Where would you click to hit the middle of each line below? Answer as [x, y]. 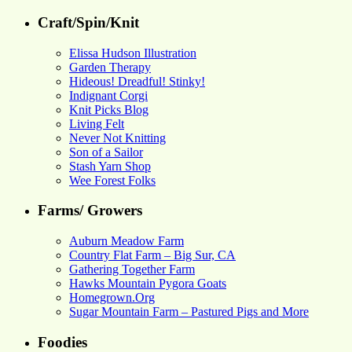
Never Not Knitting [117, 137]
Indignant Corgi [108, 95]
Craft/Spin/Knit [88, 22]
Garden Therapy [110, 67]
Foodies [62, 342]
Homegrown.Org [112, 297]
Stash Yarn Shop [110, 166]
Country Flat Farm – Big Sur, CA [152, 255]
